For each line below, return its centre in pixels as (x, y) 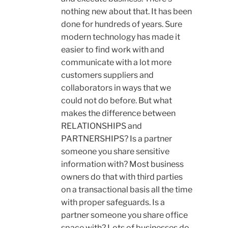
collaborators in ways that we (116, 88)
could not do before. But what (117, 101)
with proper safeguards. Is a (113, 203)
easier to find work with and (113, 50)
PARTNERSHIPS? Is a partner (117, 139)
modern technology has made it (121, 37)
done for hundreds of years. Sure (122, 24)
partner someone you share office (124, 215)
